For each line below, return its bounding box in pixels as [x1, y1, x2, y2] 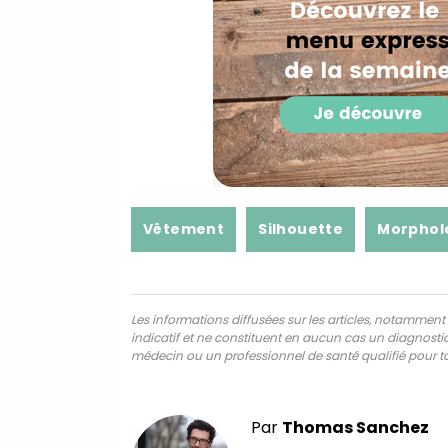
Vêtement [143, 218, 225, 239]
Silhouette [258, 218, 344, 239]
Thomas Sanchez [282, 415, 429, 439]
